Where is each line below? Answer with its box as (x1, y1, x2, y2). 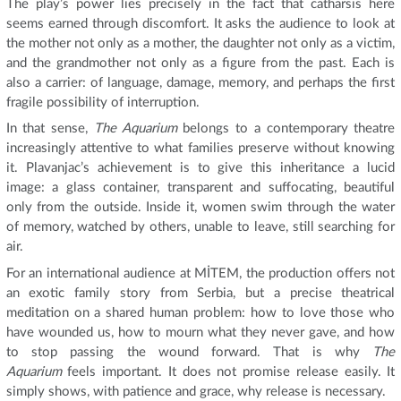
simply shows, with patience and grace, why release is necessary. (5, 384, 386, 398)
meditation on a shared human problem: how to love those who (5, 305, 396, 320)
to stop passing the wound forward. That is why (5, 345, 373, 359)
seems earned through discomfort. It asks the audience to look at (5, 16, 396, 30)
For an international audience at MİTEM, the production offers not (5, 266, 396, 280)
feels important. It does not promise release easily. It (61, 364, 396, 379)
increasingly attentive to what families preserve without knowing (5, 141, 396, 156)
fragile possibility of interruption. (5, 95, 200, 109)
